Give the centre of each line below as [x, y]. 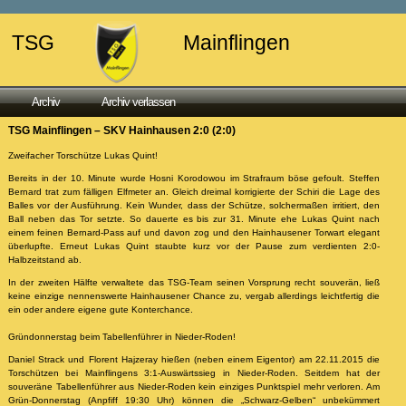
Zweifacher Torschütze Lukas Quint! [82, 155]
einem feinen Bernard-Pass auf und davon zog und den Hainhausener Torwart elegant [194, 232]
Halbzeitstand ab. [44, 259]
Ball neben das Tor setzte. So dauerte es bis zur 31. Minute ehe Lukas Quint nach [194, 218]
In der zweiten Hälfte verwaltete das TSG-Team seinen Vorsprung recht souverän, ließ [194, 282]
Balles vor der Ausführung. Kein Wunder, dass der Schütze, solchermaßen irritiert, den [194, 205]
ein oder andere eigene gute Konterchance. [100, 309]
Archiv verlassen [139, 102]
